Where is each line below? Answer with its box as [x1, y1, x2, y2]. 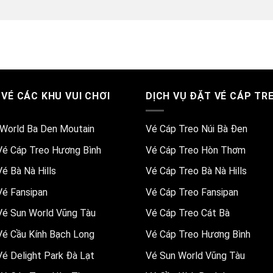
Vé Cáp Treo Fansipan [146, 186, 238, 198]
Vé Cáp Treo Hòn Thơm [146, 144, 246, 156]
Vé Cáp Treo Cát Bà [146, 207, 230, 219]
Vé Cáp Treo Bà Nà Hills [146, 165, 247, 177]
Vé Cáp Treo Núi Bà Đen [146, 123, 247, 135]
